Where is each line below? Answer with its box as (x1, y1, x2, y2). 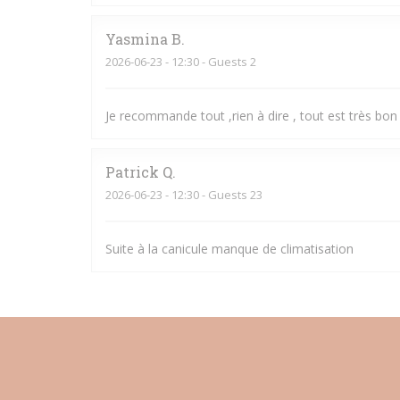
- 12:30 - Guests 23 (162, 187, 262, 203)
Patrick (105, 162, 159, 181)
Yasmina (105, 29, 168, 48)
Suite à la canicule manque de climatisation (105, 240, 354, 257)
